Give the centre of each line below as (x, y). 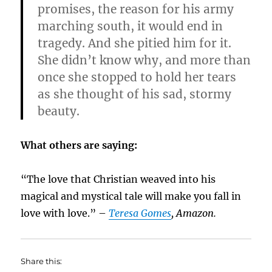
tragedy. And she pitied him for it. (135, 43)
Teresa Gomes (140, 213)
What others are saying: (79, 145)
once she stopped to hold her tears (137, 77)
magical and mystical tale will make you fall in (131, 196)
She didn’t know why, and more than (144, 60)
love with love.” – (65, 213)
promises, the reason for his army (136, 9)
